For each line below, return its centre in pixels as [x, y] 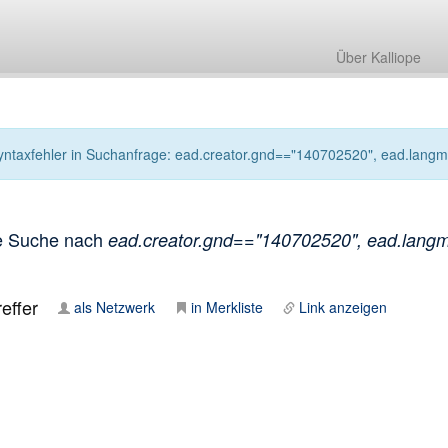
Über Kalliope [378, 57]
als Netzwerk [114, 307]
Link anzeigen [342, 307]
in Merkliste [226, 307]
